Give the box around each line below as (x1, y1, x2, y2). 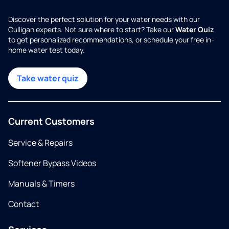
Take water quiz (17, 73, 79, 84)
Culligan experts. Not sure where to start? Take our (8, 25, 175, 35)
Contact (8, 198, 39, 210)
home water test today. (8, 45, 85, 55)
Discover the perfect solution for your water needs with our (8, 14, 200, 25)
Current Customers (8, 115, 95, 128)
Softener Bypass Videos (8, 157, 96, 169)
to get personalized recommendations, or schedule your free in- (8, 35, 214, 45)
